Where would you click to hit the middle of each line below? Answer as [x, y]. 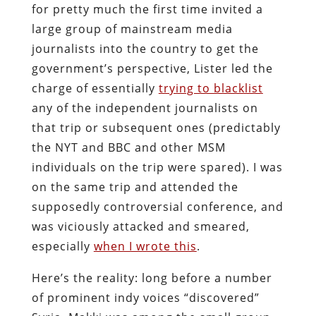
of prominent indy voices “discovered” [145, 297]
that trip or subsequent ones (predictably [156, 127]
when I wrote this [145, 246]
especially [62, 246]
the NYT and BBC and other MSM [128, 147]
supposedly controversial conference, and [157, 206]
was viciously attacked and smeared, [140, 226]
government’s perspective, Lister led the [152, 68]
